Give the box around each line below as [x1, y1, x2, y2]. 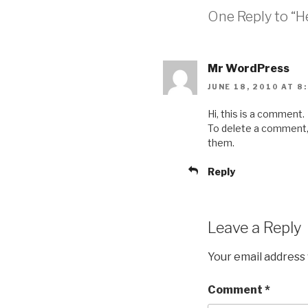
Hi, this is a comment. [208, 107, 305, 120]
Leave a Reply [208, 218, 301, 236]
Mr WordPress [208, 62, 289, 76]
